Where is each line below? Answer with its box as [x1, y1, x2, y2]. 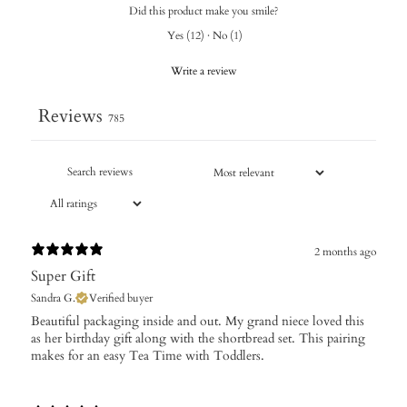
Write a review [170, 64, 237, 79]
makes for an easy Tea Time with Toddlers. [31, 347, 264, 365]
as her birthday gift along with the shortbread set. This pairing [31, 330, 365, 348]
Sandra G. [31, 291, 75, 306]
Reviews [38, 104, 103, 129]
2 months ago [314, 243, 376, 259]
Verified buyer [89, 291, 153, 306]
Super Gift [31, 266, 95, 287]
